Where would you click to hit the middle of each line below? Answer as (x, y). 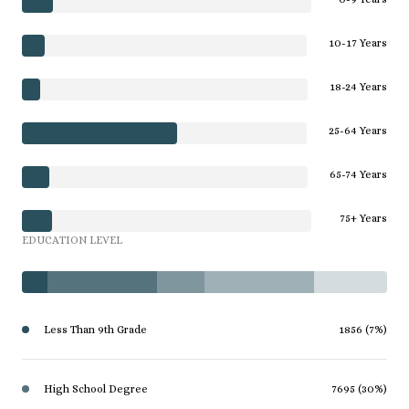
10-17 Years (358, 42)
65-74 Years (358, 174)
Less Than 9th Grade (95, 329)
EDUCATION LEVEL (72, 240)
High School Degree (96, 388)
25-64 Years (358, 130)
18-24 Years (358, 86)
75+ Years (363, 218)
